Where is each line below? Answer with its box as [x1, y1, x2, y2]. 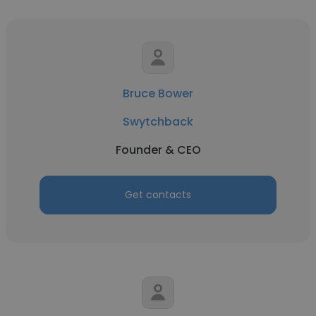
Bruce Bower [123, 85, 193, 102]
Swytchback [123, 114, 193, 130]
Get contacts [125, 188, 191, 202]
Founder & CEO [115, 142, 201, 158]
